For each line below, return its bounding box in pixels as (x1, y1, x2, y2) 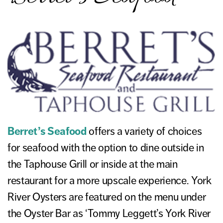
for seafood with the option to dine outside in (7, 141, 204, 155)
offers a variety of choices (86, 124, 202, 138)
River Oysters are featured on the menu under (7, 190, 206, 204)
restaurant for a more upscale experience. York (7, 174, 212, 188)
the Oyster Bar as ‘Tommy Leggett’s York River (7, 207, 211, 221)
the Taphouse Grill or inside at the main (7, 157, 178, 171)
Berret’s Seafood (7, 124, 87, 138)
